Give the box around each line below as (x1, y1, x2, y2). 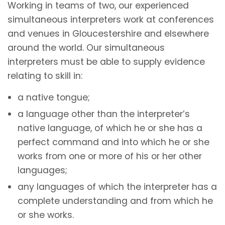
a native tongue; (18, 91, 90, 103)
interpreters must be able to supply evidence (8, 55, 205, 68)
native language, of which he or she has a (18, 122, 202, 134)
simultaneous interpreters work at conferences (8, 13, 214, 26)
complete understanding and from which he (18, 194, 213, 207)
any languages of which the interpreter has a (18, 180, 217, 193)
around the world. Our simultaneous (8, 41, 165, 54)
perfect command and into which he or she (18, 136, 209, 148)
